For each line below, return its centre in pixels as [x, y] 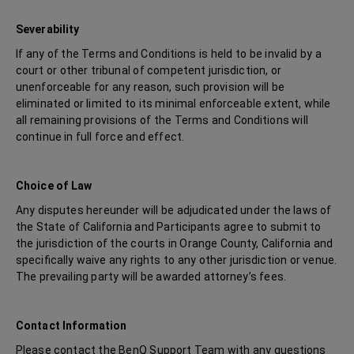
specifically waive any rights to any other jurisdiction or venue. [176, 260]
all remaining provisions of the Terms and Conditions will [162, 120]
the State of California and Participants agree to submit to [169, 227]
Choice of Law [54, 186]
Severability [48, 29]
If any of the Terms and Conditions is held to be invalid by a [169, 54]
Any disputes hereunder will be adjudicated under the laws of [174, 210]
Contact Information [72, 326]
